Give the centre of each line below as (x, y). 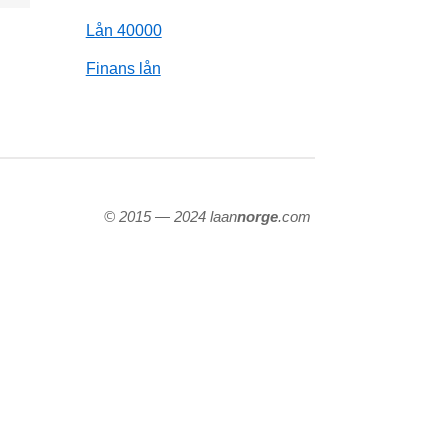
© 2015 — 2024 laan (170, 216)
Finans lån (123, 68)
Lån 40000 (123, 30)
